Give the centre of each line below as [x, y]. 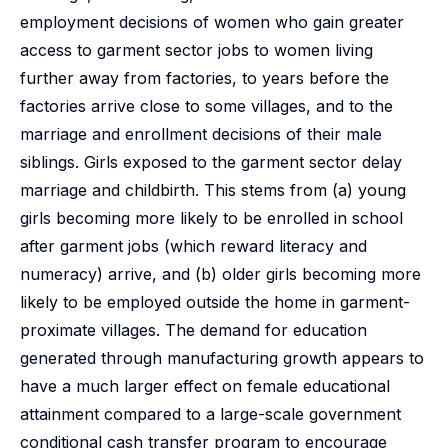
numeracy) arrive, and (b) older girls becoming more [220, 274]
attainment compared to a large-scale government [210, 414]
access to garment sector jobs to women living [196, 50]
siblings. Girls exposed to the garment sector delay [211, 162]
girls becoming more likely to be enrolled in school [211, 218]
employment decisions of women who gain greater [212, 22]
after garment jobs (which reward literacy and [193, 246]
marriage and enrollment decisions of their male [201, 134]
